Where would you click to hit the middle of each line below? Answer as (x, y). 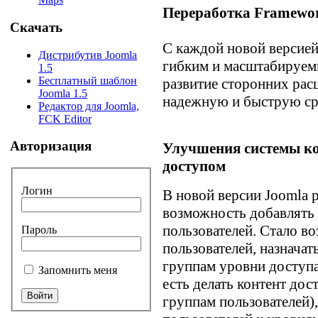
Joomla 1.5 (63, 93)
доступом (194, 166)
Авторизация (51, 146)
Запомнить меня (78, 270)
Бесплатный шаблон (88, 80)
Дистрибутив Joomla (88, 55)
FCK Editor (65, 119)
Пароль (39, 229)
